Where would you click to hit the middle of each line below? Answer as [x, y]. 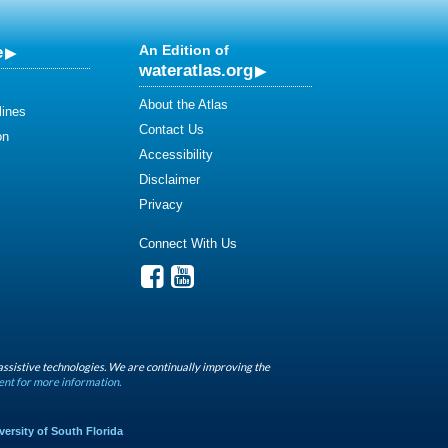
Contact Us [171, 129]
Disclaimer [169, 179]
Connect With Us [188, 243]
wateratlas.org [196, 70]
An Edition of [184, 50]
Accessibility [176, 154]
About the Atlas [183, 104]
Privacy [161, 204]
